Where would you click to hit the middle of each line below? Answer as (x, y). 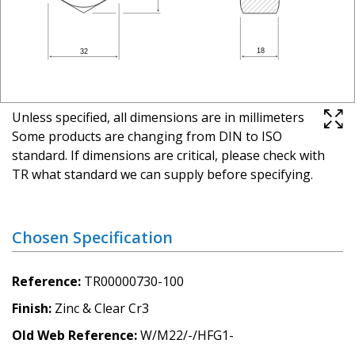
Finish (30, 308)
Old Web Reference (73, 335)
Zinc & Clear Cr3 (102, 308)
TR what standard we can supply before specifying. (162, 174)
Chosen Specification (92, 237)
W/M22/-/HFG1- (187, 335)
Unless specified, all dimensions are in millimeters (158, 117)
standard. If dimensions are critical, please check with (168, 155)
